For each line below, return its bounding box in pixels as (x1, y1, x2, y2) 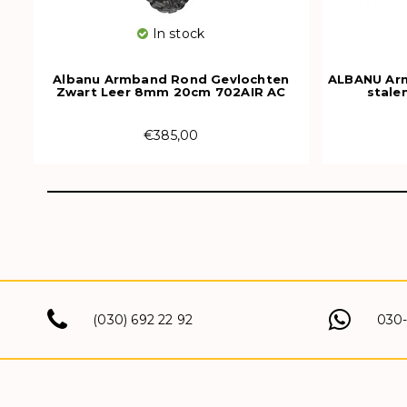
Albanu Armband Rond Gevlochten (53, 71, 290, 86)
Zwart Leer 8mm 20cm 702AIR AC (55, 84, 286, 99)
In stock (148, 25, 205, 42)
